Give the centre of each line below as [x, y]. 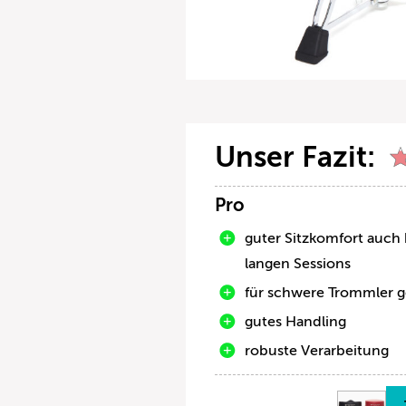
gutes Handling [296, 321]
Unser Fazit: [295, 156]
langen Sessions [298, 263]
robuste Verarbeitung [317, 350]
